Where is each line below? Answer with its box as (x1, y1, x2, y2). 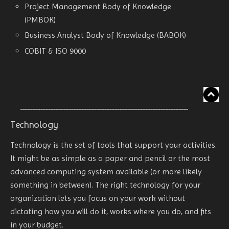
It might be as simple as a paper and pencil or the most (10, 153, 210, 163)
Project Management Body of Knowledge (25, 2, 172, 12)
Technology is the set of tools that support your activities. (10, 140, 217, 150)
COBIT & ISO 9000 (25, 45, 86, 56)
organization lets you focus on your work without (10, 193, 185, 203)
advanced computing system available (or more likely (10, 166, 202, 176)
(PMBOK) (25, 15, 56, 25)
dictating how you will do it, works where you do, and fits (10, 206, 211, 216)
